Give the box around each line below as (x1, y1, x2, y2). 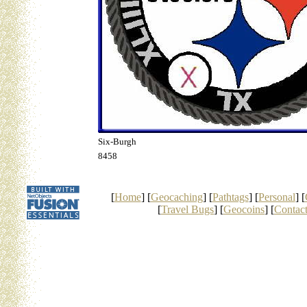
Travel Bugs (161, 204, 214, 215)
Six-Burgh (98, 136, 136, 147)
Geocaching (150, 191, 203, 203)
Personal (258, 191, 295, 203)
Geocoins (223, 204, 265, 215)
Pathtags (212, 191, 249, 203)
